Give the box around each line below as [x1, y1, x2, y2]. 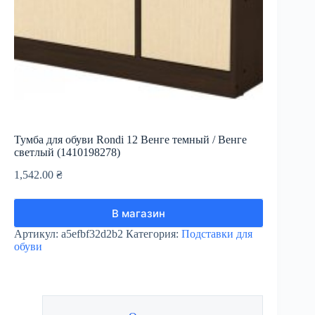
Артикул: [14, 228, 61, 240]
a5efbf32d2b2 [61, 228, 123, 240]
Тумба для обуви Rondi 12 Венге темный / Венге [14, 133, 247, 146]
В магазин [112, 206, 166, 220]
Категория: [126, 228, 181, 240]
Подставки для [181, 228, 252, 240]
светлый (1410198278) [14, 146, 120, 158]
